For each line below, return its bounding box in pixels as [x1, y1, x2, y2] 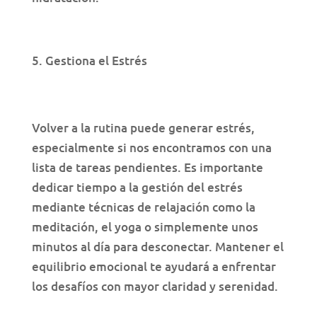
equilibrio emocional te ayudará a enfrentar [31, 258, 276, 275]
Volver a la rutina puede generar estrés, [31, 120, 255, 137]
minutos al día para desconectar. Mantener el [31, 238, 284, 255]
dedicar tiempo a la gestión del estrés [31, 179, 243, 196]
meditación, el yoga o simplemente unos [31, 219, 258, 236]
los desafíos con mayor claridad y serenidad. [31, 278, 278, 295]
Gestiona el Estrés [45, 52, 147, 69]
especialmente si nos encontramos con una [31, 139, 272, 156]
